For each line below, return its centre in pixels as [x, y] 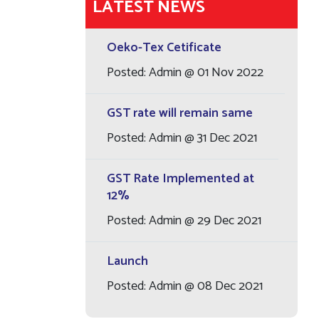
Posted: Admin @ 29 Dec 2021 [184, 221]
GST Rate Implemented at [180, 179]
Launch [127, 261]
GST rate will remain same [179, 113]
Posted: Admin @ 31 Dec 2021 [182, 138]
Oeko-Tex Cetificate [164, 48]
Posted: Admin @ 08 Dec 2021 [184, 286]
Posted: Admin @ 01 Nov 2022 [185, 73]
